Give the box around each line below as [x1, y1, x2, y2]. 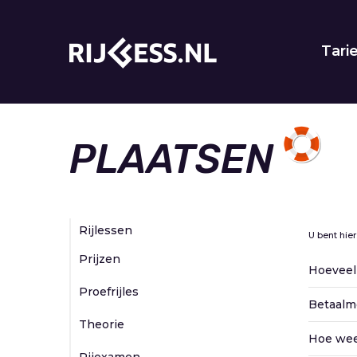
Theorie [79, 317, 124, 331]
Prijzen [79, 252, 120, 266]
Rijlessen [79, 223, 132, 237]
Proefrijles [79, 284, 139, 299]
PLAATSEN [69, 135, 273, 183]
